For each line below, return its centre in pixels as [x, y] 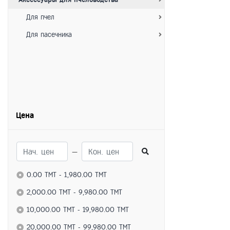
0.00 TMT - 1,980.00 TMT [67, 175]
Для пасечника [45, 35]
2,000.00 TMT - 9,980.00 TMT [74, 192]
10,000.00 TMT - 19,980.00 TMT [78, 210]
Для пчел [36, 17]
